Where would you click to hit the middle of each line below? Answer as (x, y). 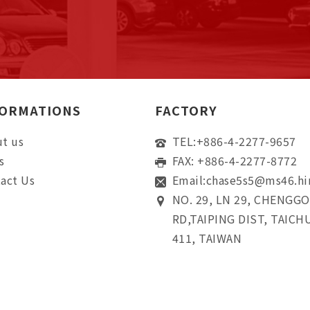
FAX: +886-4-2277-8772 (235, 161)
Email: (189, 180)
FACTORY (186, 110)
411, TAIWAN (207, 238)
